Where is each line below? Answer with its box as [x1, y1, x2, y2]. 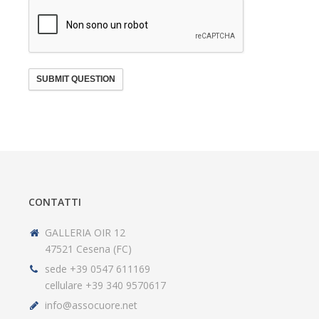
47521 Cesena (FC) [45, 242, 132, 256]
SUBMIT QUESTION [36, 74, 115, 85]
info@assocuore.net [45, 298, 138, 313]
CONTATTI [28, 195, 81, 209]
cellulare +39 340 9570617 [45, 278, 167, 293]
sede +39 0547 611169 [45, 262, 151, 276]
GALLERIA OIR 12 [45, 226, 126, 240]
